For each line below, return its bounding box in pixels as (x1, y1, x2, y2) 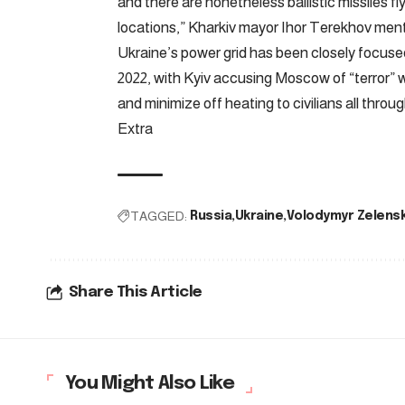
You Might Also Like (65, 372, 234, 393)
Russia (190, 209, 231, 222)
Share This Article (68, 284, 202, 300)
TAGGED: (130, 208, 187, 223)
